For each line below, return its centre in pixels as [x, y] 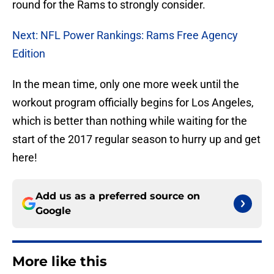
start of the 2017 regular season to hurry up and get [136, 139]
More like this [60, 262]
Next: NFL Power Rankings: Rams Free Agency [125, 35]
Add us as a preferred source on [118, 196]
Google [53, 211]
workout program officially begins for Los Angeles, [133, 103]
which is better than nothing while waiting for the [130, 121]
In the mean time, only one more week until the [126, 84]
